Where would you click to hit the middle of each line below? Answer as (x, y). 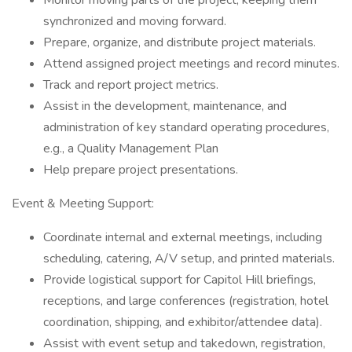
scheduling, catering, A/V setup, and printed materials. (189, 258)
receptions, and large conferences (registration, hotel (186, 301)
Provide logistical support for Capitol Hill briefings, (180, 280)
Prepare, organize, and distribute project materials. (180, 42)
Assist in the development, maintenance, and (165, 106)
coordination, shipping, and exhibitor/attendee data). (183, 322)
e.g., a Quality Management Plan (131, 148)
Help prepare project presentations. (141, 170)
